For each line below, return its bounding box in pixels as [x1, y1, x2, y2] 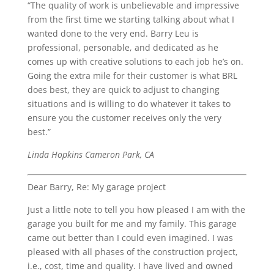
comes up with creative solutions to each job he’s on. [27, 56, 243, 67]
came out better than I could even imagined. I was [27, 232, 233, 243]
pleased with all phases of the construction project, [27, 246, 238, 257]
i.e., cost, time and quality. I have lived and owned [27, 260, 233, 272]
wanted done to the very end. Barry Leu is [27, 28, 199, 39]
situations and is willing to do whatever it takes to [27, 98, 231, 109]
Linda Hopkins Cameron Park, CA [27, 149, 154, 160]
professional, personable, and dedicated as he [27, 42, 218, 53]
